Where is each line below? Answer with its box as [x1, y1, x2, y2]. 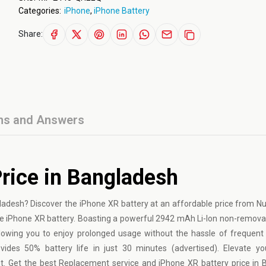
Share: [18, 28, 43, 39]
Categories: [18, 6, 61, 15]
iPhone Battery [93, 6, 150, 15]
